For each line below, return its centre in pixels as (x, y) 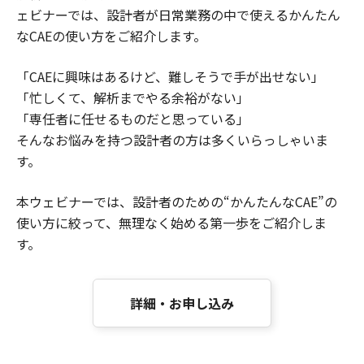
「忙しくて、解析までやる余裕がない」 (133, 98)
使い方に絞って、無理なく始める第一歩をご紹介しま (171, 223)
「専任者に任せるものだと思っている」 (133, 119)
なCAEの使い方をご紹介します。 (111, 36)
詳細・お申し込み (182, 303)
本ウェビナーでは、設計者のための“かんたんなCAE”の (177, 202)
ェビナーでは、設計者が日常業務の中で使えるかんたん (178, 15)
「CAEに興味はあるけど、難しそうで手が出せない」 (170, 77)
